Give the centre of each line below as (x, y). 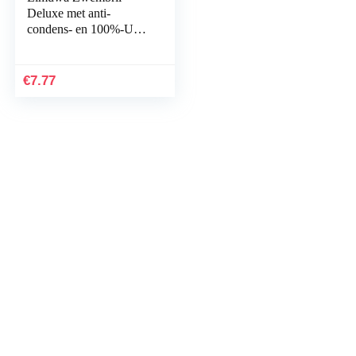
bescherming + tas (73, 45)
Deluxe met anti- (69, 13)
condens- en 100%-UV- (87, 29)
